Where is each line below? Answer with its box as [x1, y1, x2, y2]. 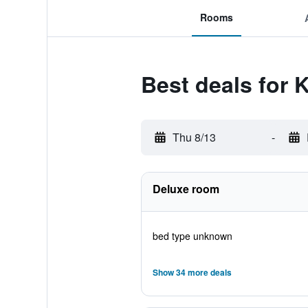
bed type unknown [152, 229, 232, 243]
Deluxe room [152, 181, 219, 197]
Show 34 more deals [152, 266, 232, 278]
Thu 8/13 [172, 129, 216, 145]
